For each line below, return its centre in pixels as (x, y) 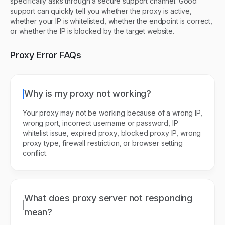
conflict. (35, 153)
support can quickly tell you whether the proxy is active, (101, 11)
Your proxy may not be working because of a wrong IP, (113, 113)
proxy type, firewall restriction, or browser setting (103, 143)
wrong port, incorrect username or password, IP (100, 123)
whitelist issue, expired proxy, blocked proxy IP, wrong (112, 133)
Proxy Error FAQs (46, 55)
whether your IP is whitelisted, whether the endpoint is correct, (111, 21)
